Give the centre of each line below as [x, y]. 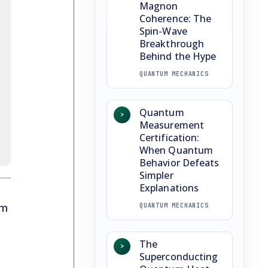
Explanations [169, 188]
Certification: [170, 137]
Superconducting [179, 256]
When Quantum [176, 150]
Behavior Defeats [179, 162]
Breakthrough [172, 43]
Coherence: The [176, 18]
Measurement [172, 125]
